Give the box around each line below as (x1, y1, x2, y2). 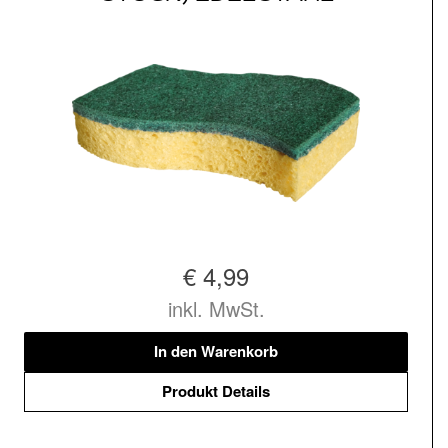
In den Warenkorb (154, 340, 278, 363)
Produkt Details (162, 380, 270, 403)
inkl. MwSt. (167, 293, 265, 323)
